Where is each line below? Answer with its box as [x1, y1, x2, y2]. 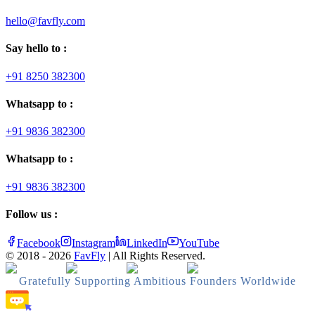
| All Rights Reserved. [108, 250, 205, 262]
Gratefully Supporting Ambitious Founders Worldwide [19, 275, 296, 288]
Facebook [17, 237, 60, 250]
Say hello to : [6, 42, 67, 55]
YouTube [179, 237, 219, 250]
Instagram [72, 237, 115, 250]
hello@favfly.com [6, 15, 85, 27]
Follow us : [6, 207, 58, 220]
